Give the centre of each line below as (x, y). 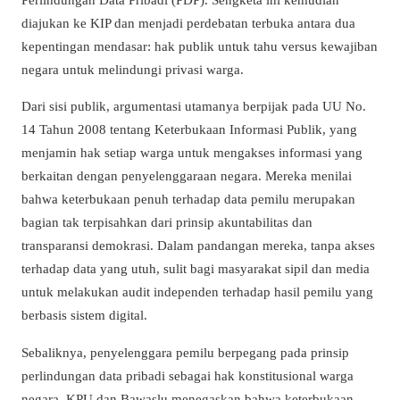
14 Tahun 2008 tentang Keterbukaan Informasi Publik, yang (189, 129)
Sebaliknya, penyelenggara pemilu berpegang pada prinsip (185, 352)
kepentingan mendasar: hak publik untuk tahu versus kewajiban (200, 46)
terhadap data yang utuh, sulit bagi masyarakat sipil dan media (196, 269)
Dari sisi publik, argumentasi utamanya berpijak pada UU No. (194, 106)
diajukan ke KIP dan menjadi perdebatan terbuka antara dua (188, 23)
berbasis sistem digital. (84, 315)
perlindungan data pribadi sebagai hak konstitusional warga (187, 375)
